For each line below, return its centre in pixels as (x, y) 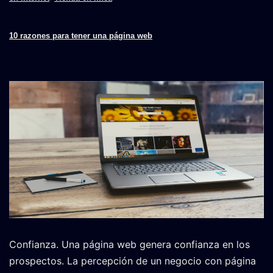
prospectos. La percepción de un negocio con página (133, 261)
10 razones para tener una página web (81, 35)
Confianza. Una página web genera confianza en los (129, 244)
